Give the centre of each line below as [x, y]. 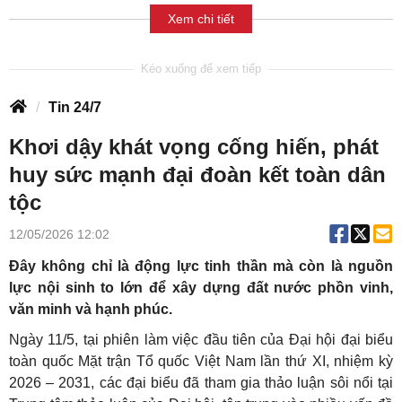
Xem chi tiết [201, 18]
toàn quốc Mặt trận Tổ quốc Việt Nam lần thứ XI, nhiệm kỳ [201, 362]
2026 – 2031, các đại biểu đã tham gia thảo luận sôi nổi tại [201, 383]
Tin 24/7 [75, 108]
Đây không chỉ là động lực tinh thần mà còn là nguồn [201, 267]
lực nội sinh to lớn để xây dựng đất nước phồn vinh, [201, 288]
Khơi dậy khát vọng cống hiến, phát [194, 147]
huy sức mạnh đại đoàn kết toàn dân [197, 175]
